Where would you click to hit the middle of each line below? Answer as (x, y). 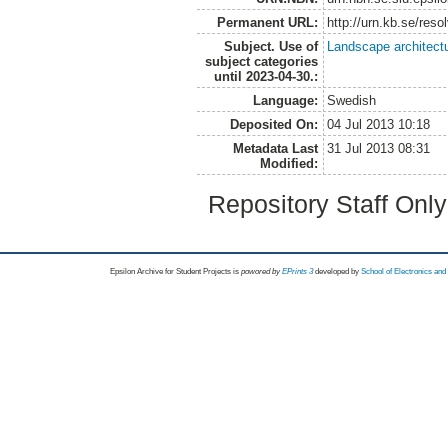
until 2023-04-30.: (265, 76)
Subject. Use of (270, 46)
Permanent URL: (267, 22)
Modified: (288, 163)
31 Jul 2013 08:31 (379, 148)
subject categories (261, 61)
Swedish (352, 100)
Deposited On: (273, 124)
